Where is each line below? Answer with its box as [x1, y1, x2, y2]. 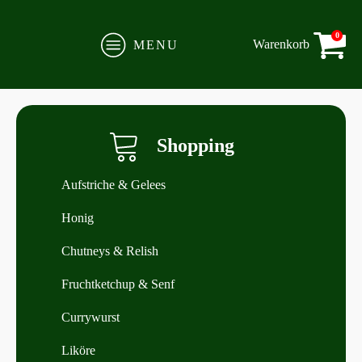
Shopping [156, 135, 234, 156]
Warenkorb [253, 37, 309, 52]
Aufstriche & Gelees [61, 178, 166, 192]
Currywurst [61, 310, 120, 324]
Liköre [61, 343, 95, 357]
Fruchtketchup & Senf [61, 277, 175, 291]
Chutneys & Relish [61, 244, 158, 258]
